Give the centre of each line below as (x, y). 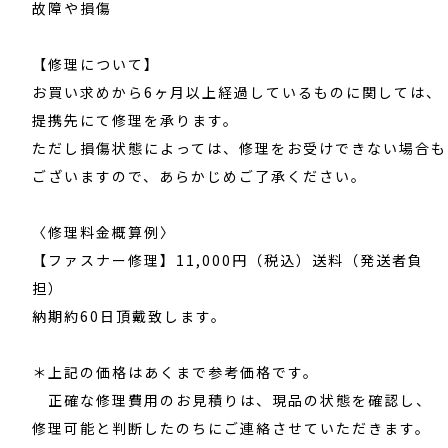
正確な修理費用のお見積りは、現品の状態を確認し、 (232, 399)
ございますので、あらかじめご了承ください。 (200, 175)
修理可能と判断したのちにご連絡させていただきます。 (232, 427)
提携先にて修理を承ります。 (136, 119)
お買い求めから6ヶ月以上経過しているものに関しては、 (237, 91)
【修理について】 (96, 63)
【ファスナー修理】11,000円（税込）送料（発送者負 (228, 259)
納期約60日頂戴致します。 (130, 315)
